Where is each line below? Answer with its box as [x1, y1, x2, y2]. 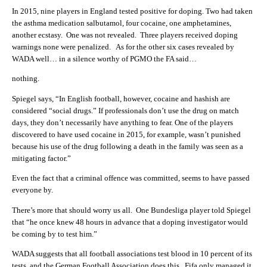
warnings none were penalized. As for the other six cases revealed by [12, 42, 234, 51]
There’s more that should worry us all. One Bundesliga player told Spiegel [12, 205, 251, 215]
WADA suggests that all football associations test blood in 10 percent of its [12, 249, 252, 258]
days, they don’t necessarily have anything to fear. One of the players [12, 117, 233, 127]
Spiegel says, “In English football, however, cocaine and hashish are [12, 94, 230, 103]
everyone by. [12, 185, 53, 195]
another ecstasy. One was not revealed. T [12, 30, 145, 39]
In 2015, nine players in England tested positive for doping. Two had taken [12, 6, 253, 15]
